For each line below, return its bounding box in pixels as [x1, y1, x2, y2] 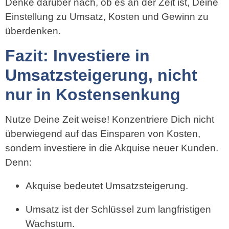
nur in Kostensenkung [5, 85, 180, 104]
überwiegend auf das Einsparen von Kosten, [5, 128, 200, 139]
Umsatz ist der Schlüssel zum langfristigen [26, 204, 211, 215]
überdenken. [5, 26, 61, 37]
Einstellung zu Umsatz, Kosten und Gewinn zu [5, 11, 209, 22]
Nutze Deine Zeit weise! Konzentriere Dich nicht [5, 113, 214, 125]
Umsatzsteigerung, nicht [5, 65, 197, 84]
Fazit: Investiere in [5, 46, 150, 65]
